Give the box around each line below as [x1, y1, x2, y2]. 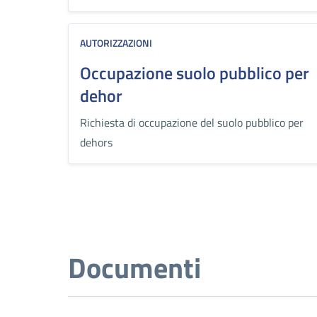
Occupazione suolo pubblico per [80, 60, 309, 86]
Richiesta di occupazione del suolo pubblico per [80, 114, 304, 131]
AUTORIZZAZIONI [80, 35, 152, 50]
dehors [80, 134, 113, 151]
